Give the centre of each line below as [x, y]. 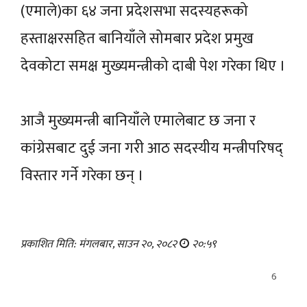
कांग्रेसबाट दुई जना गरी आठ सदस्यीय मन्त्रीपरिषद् [152, 148]
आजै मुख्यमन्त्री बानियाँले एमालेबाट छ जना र [138, 121]
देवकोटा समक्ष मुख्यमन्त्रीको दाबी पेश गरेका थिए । [153, 66]
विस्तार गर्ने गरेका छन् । [84, 175]
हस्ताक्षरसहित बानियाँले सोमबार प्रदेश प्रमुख [137, 38]
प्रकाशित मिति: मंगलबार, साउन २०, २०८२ [100, 244]
